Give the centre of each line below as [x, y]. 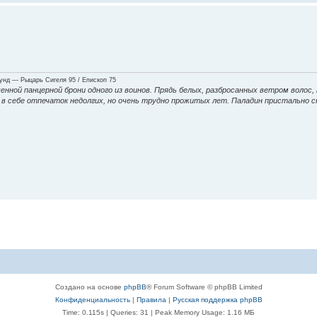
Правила [151, 299]
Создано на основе [89, 287]
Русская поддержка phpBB [217, 299]
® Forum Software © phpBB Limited [204, 287]
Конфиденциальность [92, 299]
